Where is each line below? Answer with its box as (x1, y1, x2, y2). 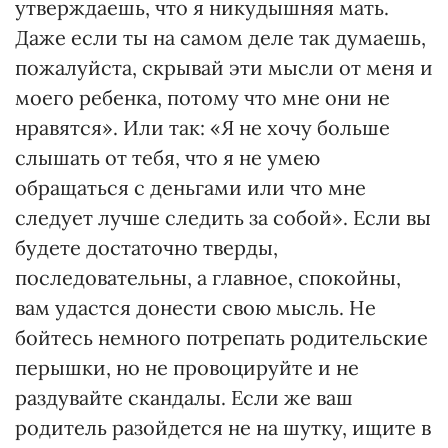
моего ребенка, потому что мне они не (15, 85, 390, 110)
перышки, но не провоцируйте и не (15, 355, 359, 380)
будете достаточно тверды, (15, 235, 278, 260)
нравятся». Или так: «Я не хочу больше (15, 115, 390, 140)
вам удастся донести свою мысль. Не (15, 295, 376, 320)
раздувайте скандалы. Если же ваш (15, 385, 353, 410)
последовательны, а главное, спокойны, (15, 265, 401, 290)
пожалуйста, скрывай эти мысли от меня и (15, 55, 433, 80)
